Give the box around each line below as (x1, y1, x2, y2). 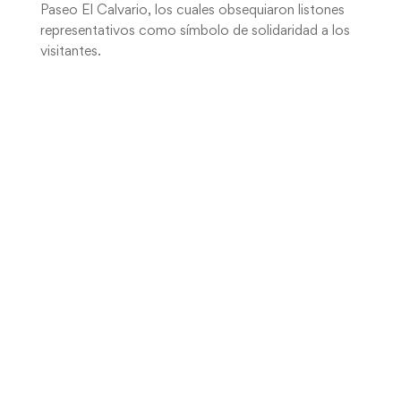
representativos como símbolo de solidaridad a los (39, 25, 350, 38)
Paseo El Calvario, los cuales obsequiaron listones (39, 4, 345, 17)
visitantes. (39, 46, 101, 58)
